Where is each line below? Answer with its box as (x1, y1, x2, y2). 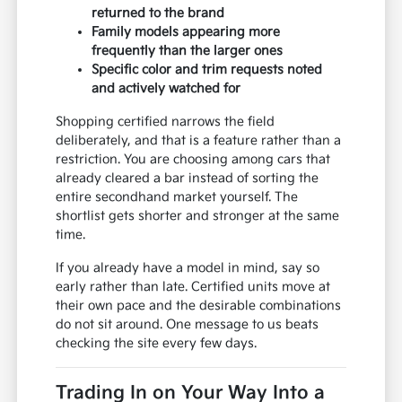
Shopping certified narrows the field (56, 114, 275, 130)
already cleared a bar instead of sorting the (56, 170, 319, 187)
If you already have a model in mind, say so (56, 260, 320, 276)
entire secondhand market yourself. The (56, 189, 299, 205)
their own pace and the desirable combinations (56, 298, 342, 314)
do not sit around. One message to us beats (56, 317, 319, 333)
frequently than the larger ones (92, 43, 284, 59)
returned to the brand (92, 5, 225, 22)
